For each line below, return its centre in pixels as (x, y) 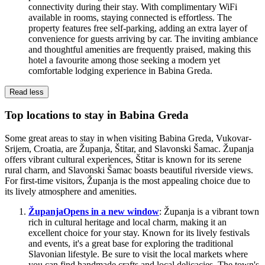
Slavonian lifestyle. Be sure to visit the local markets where (138, 254)
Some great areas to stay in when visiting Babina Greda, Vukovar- (128, 138)
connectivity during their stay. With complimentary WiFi (133, 7)
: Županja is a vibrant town (209, 212)
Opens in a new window (111, 212)
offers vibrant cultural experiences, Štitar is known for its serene (123, 160)
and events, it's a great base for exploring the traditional (131, 244)
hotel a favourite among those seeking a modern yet (124, 60)
